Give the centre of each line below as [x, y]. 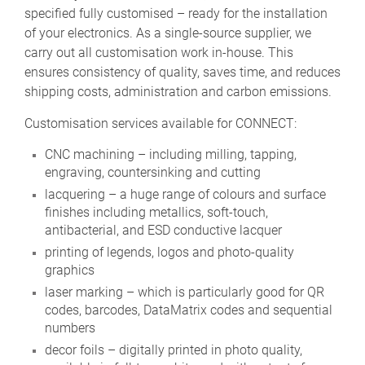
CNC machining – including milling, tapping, [171, 155]
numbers [70, 328]
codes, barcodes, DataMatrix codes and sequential [189, 310]
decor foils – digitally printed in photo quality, [174, 350]
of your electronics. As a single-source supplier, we [168, 33]
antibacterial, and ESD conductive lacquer [163, 231]
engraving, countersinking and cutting [153, 173]
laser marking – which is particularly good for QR [185, 292]
